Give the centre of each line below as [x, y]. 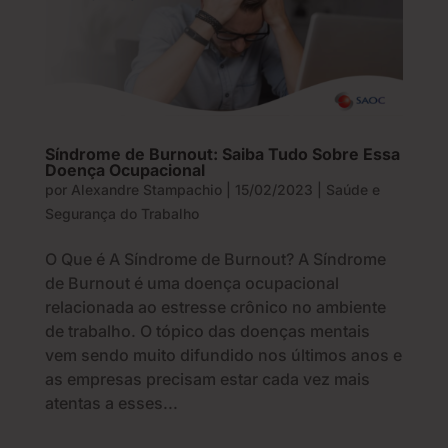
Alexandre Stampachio [146, 190]
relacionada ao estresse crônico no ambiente [215, 307]
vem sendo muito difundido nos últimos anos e [223, 355]
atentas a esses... [111, 403]
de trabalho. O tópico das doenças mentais [207, 331]
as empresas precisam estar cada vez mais [207, 379]
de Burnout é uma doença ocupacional [191, 283]
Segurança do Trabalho [121, 214]
